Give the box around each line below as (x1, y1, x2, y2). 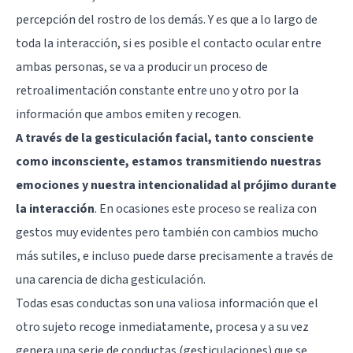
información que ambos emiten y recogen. (16, 105, 241, 123)
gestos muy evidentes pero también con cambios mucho (16, 223, 318, 241)
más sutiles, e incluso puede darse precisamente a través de (16, 247, 333, 265)
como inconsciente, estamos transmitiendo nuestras (16, 152, 321, 170)
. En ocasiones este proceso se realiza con (95, 199, 317, 217)
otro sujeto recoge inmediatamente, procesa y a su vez (16, 318, 309, 336)
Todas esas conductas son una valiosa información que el (16, 294, 318, 312)
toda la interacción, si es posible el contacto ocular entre (16, 34, 321, 52)
